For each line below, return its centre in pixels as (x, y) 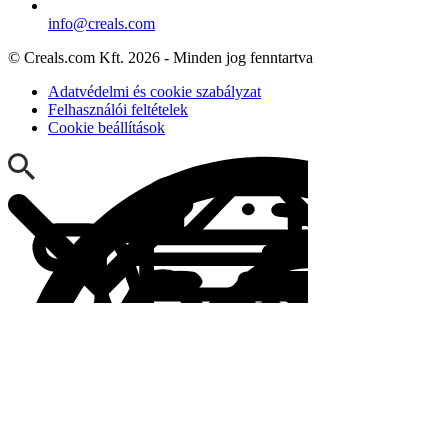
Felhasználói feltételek (118, 109)
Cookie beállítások (106, 127)
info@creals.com (101, 23)
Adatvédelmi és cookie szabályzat (154, 91)
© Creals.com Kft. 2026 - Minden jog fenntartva (160, 57)
